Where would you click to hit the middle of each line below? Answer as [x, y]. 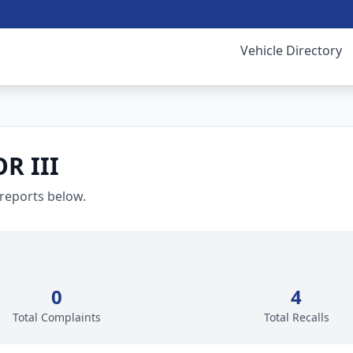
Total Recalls [296, 317]
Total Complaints [57, 317]
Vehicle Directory [291, 50]
